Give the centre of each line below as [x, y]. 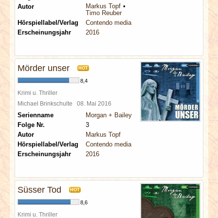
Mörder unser [44, 68]
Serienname [36, 115]
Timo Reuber [104, 13]
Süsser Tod [39, 190]
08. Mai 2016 [96, 103]
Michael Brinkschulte [47, 103]
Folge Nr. [31, 125]
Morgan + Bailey [109, 115]
